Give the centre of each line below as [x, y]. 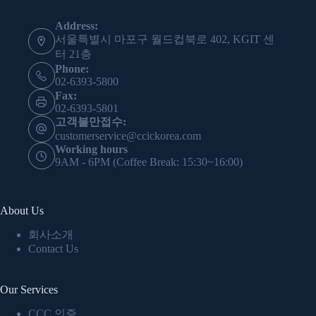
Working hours [91, 150]
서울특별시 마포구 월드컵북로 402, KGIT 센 [164, 39]
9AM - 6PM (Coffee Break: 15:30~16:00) [148, 162]
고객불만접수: [90, 122]
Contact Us [53, 248]
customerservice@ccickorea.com [128, 136]
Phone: [72, 69]
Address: [76, 26]
